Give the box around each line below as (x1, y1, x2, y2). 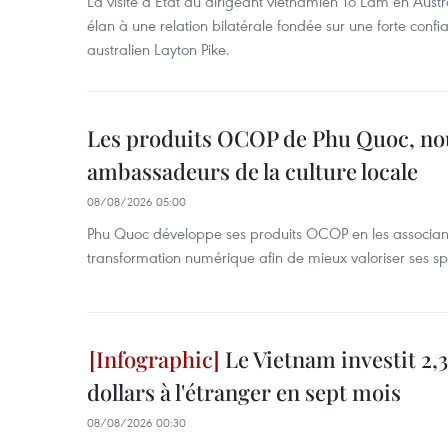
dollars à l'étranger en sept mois (87, 377, 401, 407)
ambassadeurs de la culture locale (87, 156, 418, 186)
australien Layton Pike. (87, 39, 230, 59)
